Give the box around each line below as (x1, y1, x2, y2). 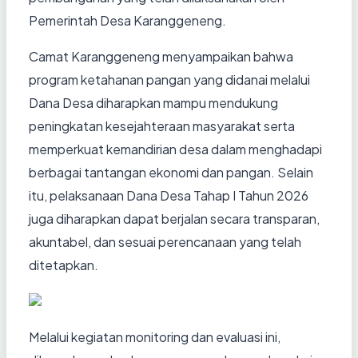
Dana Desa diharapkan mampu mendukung (29, 94, 278, 112)
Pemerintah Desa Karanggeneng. (29, 12, 226, 30)
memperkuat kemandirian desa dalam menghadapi (29, 141, 322, 158)
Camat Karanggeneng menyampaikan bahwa (29, 48, 293, 66)
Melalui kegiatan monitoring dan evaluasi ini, (29, 328, 280, 346)
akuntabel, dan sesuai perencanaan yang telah (29, 233, 301, 251)
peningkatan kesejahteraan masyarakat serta (29, 117, 295, 135)
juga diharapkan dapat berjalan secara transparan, (29, 210, 320, 228)
